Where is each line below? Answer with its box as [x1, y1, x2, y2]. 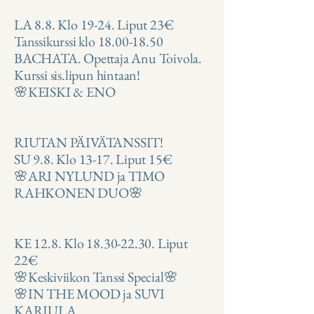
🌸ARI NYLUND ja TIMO [14, 167, 165, 186]
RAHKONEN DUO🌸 [14, 184, 143, 203]
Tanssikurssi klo [14, 32, 98, 51]
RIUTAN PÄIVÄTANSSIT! [14, 133, 163, 152]
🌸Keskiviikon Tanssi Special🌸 [14, 268, 178, 287]
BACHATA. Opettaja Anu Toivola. [14, 49, 202, 68]
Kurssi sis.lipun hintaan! [14, 66, 140, 85]
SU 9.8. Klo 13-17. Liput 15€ [14, 150, 172, 169]
